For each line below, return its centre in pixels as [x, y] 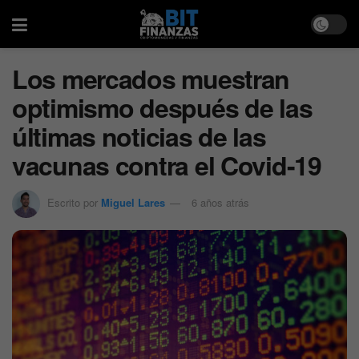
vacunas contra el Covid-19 [167, 165]
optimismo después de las [162, 107]
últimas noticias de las [139, 136]
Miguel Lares [133, 202]
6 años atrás [220, 202]
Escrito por [73, 202]
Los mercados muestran [151, 79]
